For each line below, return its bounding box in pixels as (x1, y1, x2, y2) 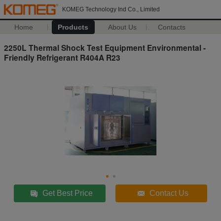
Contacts (158, 23, 186, 31)
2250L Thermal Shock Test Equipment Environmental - (4, 41, 206, 53)
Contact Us (149, 188, 189, 197)
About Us (108, 23, 137, 31)
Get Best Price (42, 188, 93, 197)
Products (58, 23, 89, 31)
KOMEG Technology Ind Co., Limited (62, 6, 160, 13)
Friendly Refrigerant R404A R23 (4, 51, 120, 63)
